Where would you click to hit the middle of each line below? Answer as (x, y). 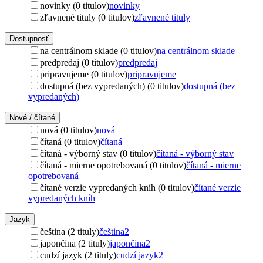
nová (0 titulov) (68, 130)
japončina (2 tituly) (75, 243)
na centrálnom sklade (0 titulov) (98, 50)
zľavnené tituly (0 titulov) (87, 17)
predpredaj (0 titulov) (79, 62)
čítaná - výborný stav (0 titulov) (98, 153)
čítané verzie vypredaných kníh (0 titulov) (117, 187)
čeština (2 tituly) (70, 231)
